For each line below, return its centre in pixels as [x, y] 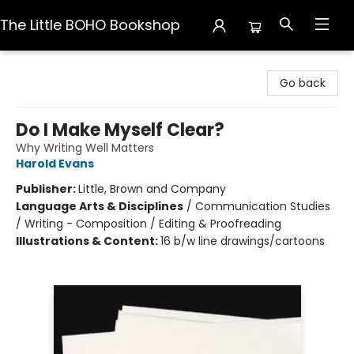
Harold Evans [55, 164]
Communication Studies [263, 206]
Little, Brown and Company [152, 189]
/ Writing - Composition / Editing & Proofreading [149, 224]
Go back [303, 83]
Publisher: [47, 189]
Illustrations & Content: [88, 241]
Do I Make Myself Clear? [120, 130]
